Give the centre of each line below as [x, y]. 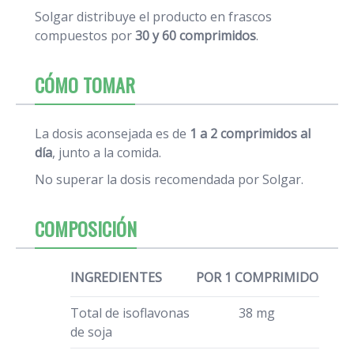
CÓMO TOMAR [85, 84]
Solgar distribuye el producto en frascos [153, 16]
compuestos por [85, 35]
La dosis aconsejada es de [112, 133]
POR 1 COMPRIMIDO [257, 277]
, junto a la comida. [107, 152]
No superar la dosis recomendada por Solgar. [169, 179]
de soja [91, 331]
